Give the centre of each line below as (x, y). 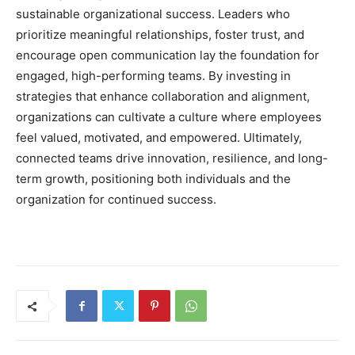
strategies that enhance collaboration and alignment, (163, 97)
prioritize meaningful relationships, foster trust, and (160, 35)
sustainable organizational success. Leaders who (153, 14)
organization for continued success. (116, 200)
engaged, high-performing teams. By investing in (153, 76)
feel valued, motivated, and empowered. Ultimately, (159, 138)
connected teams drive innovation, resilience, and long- (172, 158)
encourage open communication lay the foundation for (168, 55)
